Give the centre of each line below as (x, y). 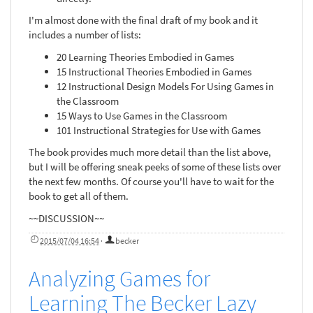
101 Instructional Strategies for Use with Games (159, 130)
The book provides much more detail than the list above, (150, 152)
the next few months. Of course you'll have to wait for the (151, 182)
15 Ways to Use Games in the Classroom (142, 115)
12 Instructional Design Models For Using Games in (165, 86)
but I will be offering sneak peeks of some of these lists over (155, 167)
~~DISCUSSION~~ (66, 218)
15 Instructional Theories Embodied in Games (154, 71)
